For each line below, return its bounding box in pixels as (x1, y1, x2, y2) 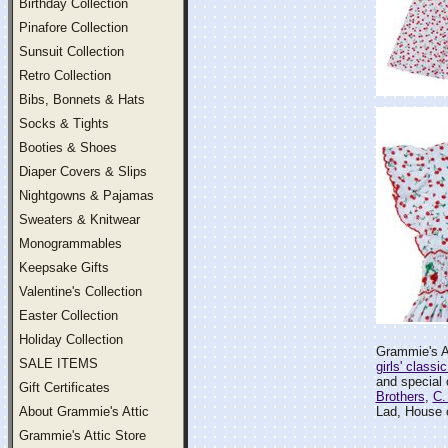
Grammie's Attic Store (19, 428, 146, 443)
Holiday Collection (19, 332, 123, 347)
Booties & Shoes (19, 140, 117, 155)
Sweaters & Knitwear (19, 212, 140, 227)
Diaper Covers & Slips (19, 164, 147, 179)
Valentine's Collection (19, 284, 142, 299)
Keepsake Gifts (19, 260, 109, 275)
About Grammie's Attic (19, 404, 149, 419)
